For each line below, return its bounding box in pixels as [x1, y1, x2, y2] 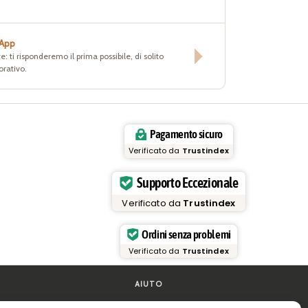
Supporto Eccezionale [137, 175, 239, 190]
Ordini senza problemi [141, 228, 232, 241]
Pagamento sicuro [150, 128, 223, 141]
